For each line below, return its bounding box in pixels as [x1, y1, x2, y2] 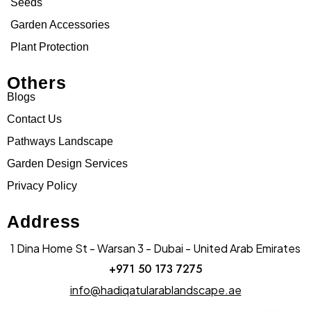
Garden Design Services [7, 157, 128, 169]
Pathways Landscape [7, 135, 113, 147]
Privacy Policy [7, 179, 77, 192]
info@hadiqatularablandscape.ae [69, 282, 242, 297]
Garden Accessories [10, 18, 110, 31]
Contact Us [7, 112, 62, 125]
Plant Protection [10, 40, 89, 53]
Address [7, 211, 81, 231]
